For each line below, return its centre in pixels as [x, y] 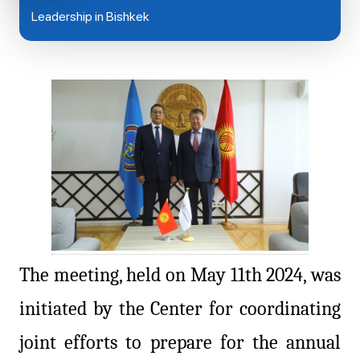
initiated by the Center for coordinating [180, 309]
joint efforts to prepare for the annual [180, 343]
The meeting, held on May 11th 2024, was [180, 275]
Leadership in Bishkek [90, 17]
